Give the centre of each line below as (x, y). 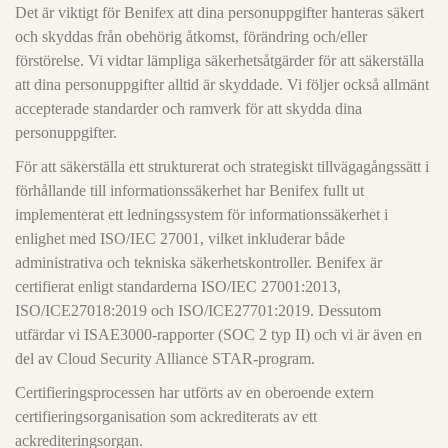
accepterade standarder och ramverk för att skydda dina (188, 108)
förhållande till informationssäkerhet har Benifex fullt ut (189, 190)
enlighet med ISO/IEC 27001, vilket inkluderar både (180, 238)
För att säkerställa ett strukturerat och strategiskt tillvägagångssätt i (222, 166)
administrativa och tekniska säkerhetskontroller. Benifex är (198, 262)
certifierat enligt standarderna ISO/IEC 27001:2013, (178, 286)
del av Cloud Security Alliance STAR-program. (165, 358)
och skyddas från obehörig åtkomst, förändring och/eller (191, 36)
